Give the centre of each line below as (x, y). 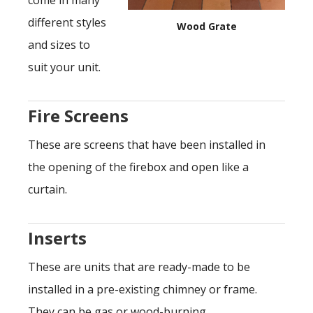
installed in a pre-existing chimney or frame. (143, 289)
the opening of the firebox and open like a (138, 167)
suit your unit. (64, 67)
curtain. (48, 189)
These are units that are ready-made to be (139, 267)
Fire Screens (78, 116)
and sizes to (59, 45)
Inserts (57, 238)
